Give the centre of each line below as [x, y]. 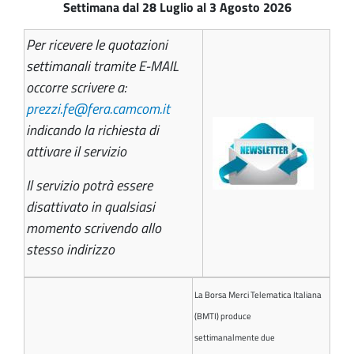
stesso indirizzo [70, 250]
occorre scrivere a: [78, 88]
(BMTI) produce [223, 316]
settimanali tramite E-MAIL [102, 66]
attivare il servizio [76, 152]
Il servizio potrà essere [89, 186]
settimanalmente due [235, 338]
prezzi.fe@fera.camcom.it [100, 109]
